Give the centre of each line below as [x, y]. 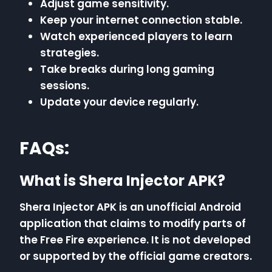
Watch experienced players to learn [136, 37]
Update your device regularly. [119, 102]
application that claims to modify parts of [133, 224]
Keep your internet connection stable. [141, 20]
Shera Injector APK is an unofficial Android [130, 207]
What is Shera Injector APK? [122, 181]
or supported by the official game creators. [136, 257]
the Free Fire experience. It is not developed [135, 240]
